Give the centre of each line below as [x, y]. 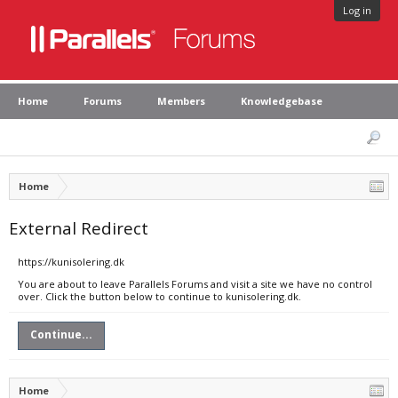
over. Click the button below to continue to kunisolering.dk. [159, 296]
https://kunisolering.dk [71, 262]
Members [181, 101]
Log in [357, 10]
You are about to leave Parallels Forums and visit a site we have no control [195, 284]
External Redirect [79, 228]
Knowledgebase [282, 101]
